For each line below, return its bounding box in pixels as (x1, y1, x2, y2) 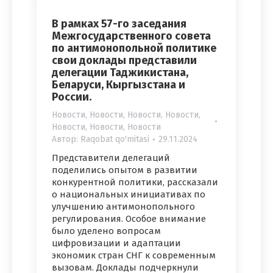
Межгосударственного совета (52, 29, 211, 43)
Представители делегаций (52, 152, 170, 164)
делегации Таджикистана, (52, 66, 188, 80)
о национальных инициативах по (52, 189, 205, 200)
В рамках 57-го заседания (52, 17, 186, 31)
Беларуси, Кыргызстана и (52, 78, 185, 92)
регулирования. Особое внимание (52, 213, 206, 225)
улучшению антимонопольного (52, 201, 195, 213)
